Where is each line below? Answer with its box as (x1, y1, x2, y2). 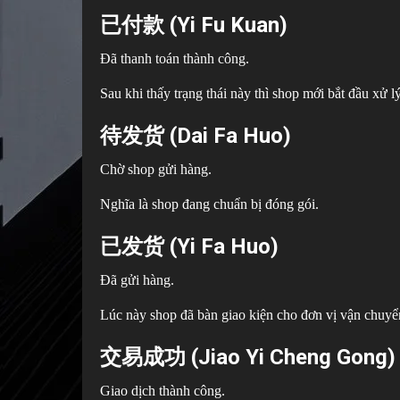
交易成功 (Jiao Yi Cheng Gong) (100, 344, 396, 370)
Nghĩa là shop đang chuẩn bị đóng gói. (100, 196, 319, 212)
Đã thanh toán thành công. (100, 50, 249, 66)
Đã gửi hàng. (100, 271, 174, 287)
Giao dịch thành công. (100, 382, 225, 398)
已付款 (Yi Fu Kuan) (100, 12, 287, 37)
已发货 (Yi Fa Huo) (100, 233, 279, 259)
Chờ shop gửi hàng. (100, 161, 212, 177)
